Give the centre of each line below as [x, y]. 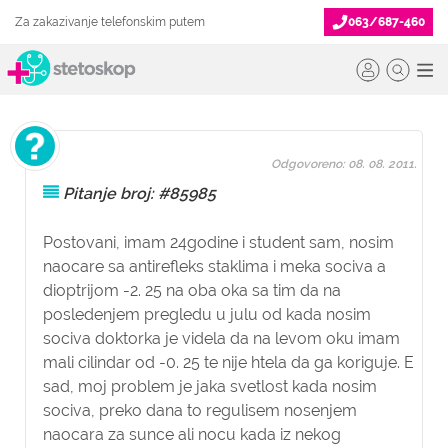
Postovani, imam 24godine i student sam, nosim [218, 242]
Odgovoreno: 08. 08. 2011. [344, 164]
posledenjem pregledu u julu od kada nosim [207, 314]
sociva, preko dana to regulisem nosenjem [200, 410]
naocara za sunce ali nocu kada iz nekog [192, 434]
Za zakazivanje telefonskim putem [110, 22]
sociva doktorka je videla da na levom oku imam [221, 338]
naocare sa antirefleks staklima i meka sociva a [214, 266]
